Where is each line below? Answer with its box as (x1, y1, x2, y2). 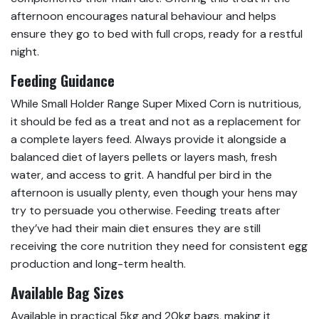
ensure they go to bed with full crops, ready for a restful (11, 26, 303, 42)
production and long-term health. (11, 256, 186, 272)
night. (11, 44, 39, 60)
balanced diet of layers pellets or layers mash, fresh (11, 150, 277, 165)
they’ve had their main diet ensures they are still (11, 221, 261, 236)
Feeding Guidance (11, 70, 115, 92)
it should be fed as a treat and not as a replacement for (11, 114, 301, 130)
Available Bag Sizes (11, 282, 124, 304)
